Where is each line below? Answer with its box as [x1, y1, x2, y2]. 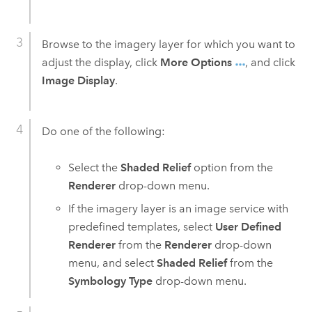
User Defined [215, 220, 282, 234]
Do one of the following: [41, 125, 165, 139]
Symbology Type [68, 274, 153, 288]
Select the [68, 161, 121, 175]
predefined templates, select [68, 220, 216, 234]
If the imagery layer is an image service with [68, 202, 289, 216]
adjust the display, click [41, 56, 160, 70]
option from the [191, 161, 274, 175]
